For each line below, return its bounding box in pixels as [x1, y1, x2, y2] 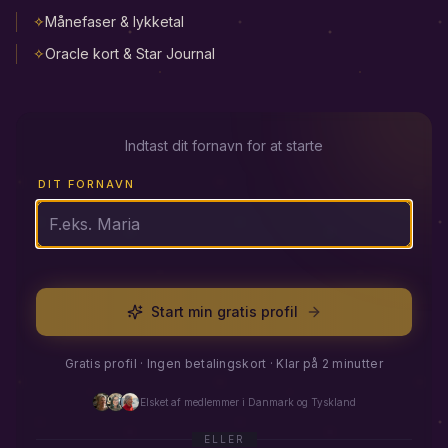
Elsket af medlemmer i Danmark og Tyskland [140, 395, 356, 408]
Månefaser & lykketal [45, 13, 184, 30]
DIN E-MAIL [38, 273, 120, 287]
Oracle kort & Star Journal [45, 45, 215, 62]
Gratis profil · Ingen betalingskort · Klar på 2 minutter [65, 356, 383, 371]
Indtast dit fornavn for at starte [125, 137, 323, 154]
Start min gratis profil [150, 303, 298, 320]
